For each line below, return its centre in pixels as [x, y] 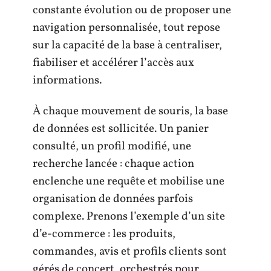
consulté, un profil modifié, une [112, 146]
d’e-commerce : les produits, [104, 234]
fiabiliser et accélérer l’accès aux [113, 63]
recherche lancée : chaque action [113, 164]
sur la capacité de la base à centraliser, [127, 45]
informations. [67, 80]
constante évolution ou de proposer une [132, 10]
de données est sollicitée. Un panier [121, 129]
